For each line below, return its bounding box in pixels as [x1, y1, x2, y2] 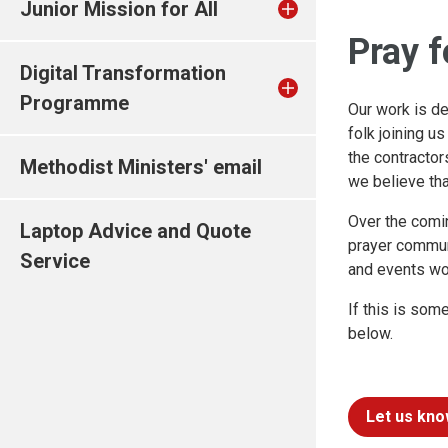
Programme [20, 91, 129, 115]
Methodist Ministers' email [20, 155, 262, 179]
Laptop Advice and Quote [20, 219, 251, 243]
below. [348, 324, 393, 343]
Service [20, 249, 90, 273]
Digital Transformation [20, 61, 226, 85]
